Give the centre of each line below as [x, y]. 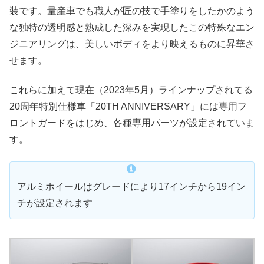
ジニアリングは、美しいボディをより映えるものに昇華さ [132, 44]
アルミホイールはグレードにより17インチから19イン [131, 186]
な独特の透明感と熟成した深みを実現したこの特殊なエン [132, 27]
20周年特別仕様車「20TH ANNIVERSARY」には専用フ [128, 107]
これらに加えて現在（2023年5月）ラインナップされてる [131, 90]
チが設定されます [55, 203]
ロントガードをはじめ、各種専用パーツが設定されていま [132, 123]
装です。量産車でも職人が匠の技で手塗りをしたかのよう [132, 11]
